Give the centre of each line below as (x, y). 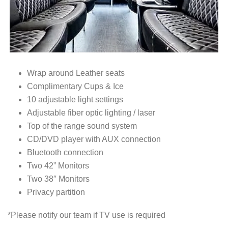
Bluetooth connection (65, 152)
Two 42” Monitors (58, 165)
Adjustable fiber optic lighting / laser (91, 112)
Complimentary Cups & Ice (75, 86)
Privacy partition (56, 192)
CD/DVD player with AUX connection (94, 139)
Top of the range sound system (82, 126)
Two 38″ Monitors (58, 179)
